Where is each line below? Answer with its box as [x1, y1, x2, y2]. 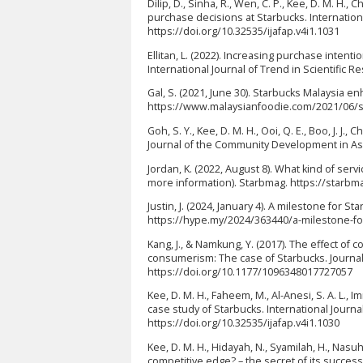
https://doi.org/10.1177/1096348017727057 [147, 264, 352, 279]
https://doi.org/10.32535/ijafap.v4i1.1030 [147, 316, 340, 331]
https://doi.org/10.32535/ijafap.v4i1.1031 [147, 24, 340, 39]
